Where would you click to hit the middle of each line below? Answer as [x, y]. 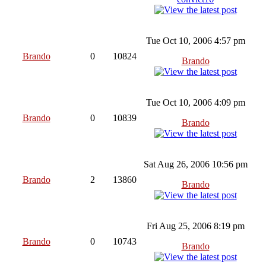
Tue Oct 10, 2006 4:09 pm [195, 102]
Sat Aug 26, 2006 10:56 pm [195, 164]
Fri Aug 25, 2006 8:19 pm [195, 226]
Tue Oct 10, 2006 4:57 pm [195, 40]
